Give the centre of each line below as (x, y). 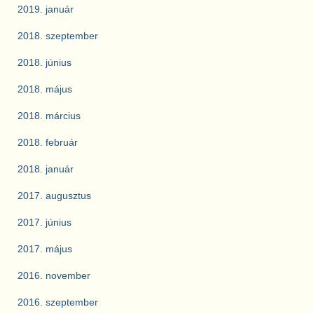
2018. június (45, 63)
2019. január (46, 9)
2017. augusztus (54, 196)
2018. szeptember (58, 36)
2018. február (48, 143)
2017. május (45, 249)
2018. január (46, 169)
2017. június (45, 223)
